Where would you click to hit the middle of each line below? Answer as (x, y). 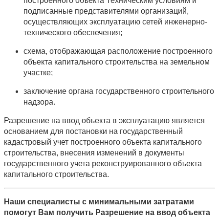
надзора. (39, 102)
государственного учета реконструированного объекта (103, 163)
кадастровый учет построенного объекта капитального (103, 142)
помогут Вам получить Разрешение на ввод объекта (107, 212)
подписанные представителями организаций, (106, 11)
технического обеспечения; (73, 32)
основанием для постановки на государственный (93, 131)
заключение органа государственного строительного (119, 91)
